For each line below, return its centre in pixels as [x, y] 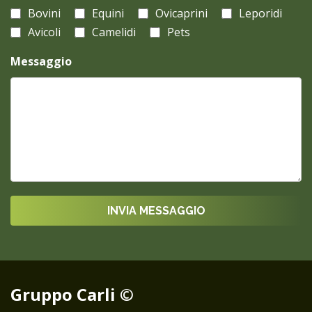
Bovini [44, 13]
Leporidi [260, 13]
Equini [108, 13]
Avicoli [44, 32]
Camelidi [114, 32]
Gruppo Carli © [72, 294]
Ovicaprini [181, 13]
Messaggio [41, 61]
